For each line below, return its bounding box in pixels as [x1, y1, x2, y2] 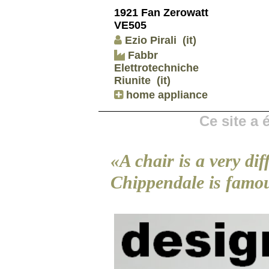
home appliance [123, 89, 208, 101]
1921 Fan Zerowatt [114, 7, 208, 19]
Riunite [114, 74, 151, 86]
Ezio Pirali [125, 34, 177, 46]
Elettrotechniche [114, 61, 199, 74]
